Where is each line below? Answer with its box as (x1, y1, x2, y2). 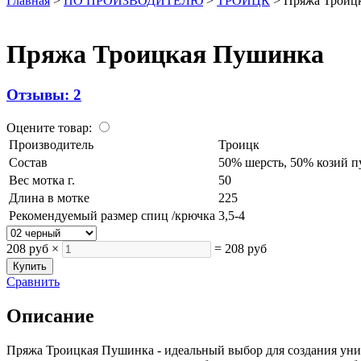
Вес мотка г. (9, 173, 75, 188)
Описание (6, 305, 94, 327)
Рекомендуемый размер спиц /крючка (9, 209, 215, 223)
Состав (9, 156, 48, 170)
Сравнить (6, 275, 60, 289)
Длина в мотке (9, 191, 89, 205)
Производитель (9, 138, 93, 152)
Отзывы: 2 (6, 86, 81, 104)
